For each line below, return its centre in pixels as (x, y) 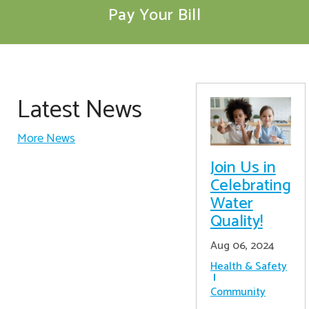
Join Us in (243, 168)
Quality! (236, 222)
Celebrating (250, 186)
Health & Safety (248, 267)
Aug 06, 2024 (242, 246)
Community (238, 292)
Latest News (80, 110)
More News (46, 139)
